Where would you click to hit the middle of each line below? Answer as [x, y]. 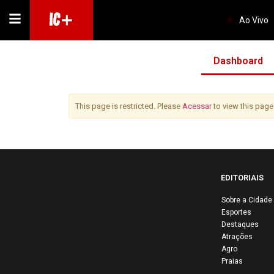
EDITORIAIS [242, 178]
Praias [232, 261]
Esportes [236, 212]
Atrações [237, 237]
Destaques [240, 224]
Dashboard [238, 61]
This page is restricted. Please [129, 106]
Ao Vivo [254, 20]
